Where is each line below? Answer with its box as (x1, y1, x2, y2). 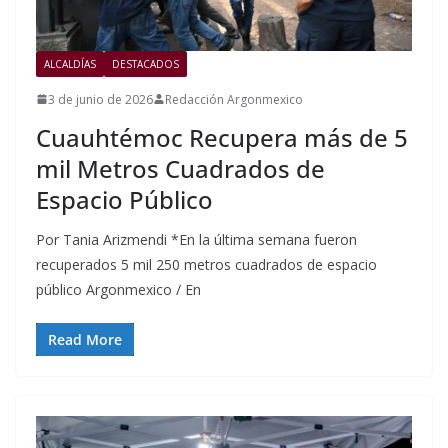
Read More (48, 329, 122, 349)
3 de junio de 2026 (48, 90, 153, 108)
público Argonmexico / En (36, 279, 201, 299)
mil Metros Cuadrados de (36, 151, 325, 185)
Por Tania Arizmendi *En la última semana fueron (36, 229, 357, 249)
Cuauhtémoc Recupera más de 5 (36, 120, 408, 154)
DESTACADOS (112, 56, 179, 71)
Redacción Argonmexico (165, 90, 303, 108)
